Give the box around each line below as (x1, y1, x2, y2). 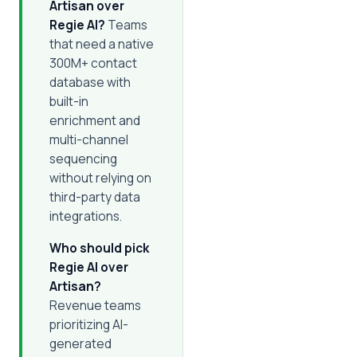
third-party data (49, 188, 140, 206)
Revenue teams (49, 296, 141, 314)
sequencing (49, 150, 117, 167)
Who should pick (49, 239, 149, 257)
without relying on (49, 169, 151, 186)
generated (49, 335, 112, 352)
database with (49, 73, 131, 91)
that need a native (49, 35, 154, 53)
